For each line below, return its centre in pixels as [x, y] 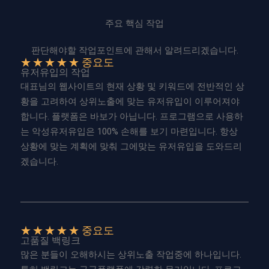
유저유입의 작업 [55, 73]
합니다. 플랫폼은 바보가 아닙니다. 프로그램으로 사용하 [132, 117]
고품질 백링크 [50, 241]
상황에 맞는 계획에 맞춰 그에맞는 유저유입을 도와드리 [131, 147]
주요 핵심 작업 [134, 24]
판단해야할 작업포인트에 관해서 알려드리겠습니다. [134, 51]
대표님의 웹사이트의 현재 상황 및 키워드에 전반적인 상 [132, 87]
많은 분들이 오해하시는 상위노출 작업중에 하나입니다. [131, 255]
